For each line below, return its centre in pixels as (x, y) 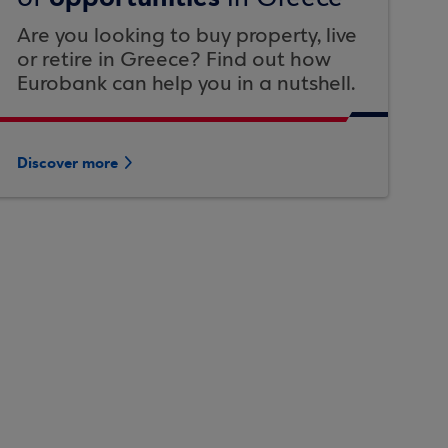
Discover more (68, 163)
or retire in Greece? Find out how (174, 60)
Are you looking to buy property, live (187, 36)
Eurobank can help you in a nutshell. (186, 84)
